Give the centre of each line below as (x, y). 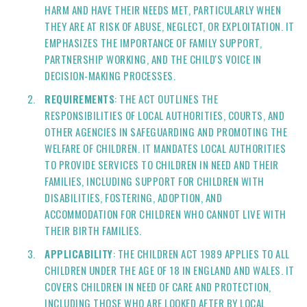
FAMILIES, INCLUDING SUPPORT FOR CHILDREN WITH (155, 181)
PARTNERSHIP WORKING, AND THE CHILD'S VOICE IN (153, 59)
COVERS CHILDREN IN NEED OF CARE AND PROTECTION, (158, 286)
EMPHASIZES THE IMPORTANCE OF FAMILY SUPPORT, (153, 42)
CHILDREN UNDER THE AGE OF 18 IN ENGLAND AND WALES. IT (170, 270)
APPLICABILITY (79, 254)
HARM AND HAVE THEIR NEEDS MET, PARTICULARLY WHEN (163, 10)
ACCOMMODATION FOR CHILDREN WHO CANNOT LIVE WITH (165, 214)
